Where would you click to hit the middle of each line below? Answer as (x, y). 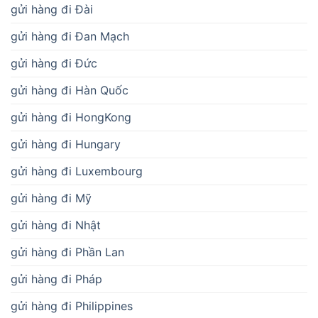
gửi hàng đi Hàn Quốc (70, 90)
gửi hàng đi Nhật (56, 225)
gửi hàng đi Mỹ (51, 198)
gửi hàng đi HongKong (71, 117)
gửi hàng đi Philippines (72, 306)
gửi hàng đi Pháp (56, 279)
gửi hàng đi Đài (52, 9)
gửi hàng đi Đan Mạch (70, 36)
